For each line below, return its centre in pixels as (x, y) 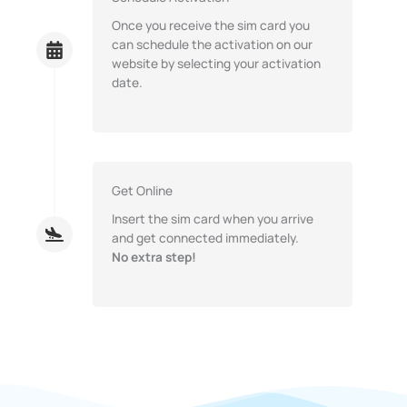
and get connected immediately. (207, 237)
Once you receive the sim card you (211, 25)
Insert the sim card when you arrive (213, 218)
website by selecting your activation (216, 63)
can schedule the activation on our (212, 44)
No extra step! (154, 256)
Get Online (142, 190)
